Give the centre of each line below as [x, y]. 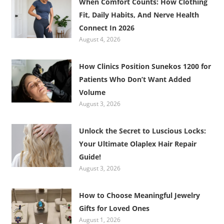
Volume [92, 92]
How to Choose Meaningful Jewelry [140, 195]
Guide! [90, 156]
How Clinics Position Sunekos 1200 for [145, 66]
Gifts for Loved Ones [114, 208]
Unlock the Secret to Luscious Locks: [143, 130]
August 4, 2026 [100, 39]
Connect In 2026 [107, 27]
